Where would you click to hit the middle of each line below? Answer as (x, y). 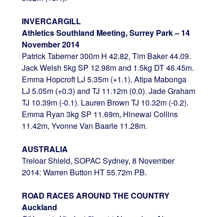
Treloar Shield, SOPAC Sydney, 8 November (98, 160)
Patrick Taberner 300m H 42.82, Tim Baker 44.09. (106, 56)
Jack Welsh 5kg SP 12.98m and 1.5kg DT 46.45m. (108, 67)
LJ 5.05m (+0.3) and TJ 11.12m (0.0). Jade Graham (108, 91)
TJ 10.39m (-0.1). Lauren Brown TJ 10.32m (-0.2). (105, 102)
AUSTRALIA (45, 149)
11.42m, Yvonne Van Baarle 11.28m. (84, 125)
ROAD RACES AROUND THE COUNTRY (95, 195)
